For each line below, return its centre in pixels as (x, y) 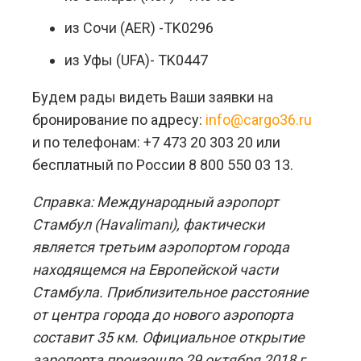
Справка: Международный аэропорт (156, 202)
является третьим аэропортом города (161, 247)
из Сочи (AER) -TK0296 (139, 28)
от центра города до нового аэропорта (163, 315)
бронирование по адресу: (119, 120)
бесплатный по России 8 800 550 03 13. (163, 165)
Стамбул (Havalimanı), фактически (148, 225)
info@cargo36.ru (259, 120)
